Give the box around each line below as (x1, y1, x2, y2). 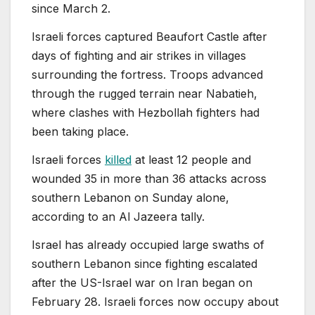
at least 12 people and (131, 152, 251, 167)
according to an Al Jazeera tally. (32, 209, 205, 224)
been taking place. (32, 124, 129, 139)
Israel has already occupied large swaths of (32, 237, 264, 252)
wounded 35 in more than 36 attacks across (32, 171, 266, 186)
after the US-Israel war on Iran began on (32, 275, 252, 290)
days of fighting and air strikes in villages (32, 49, 246, 63)
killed (105, 152, 131, 167)
